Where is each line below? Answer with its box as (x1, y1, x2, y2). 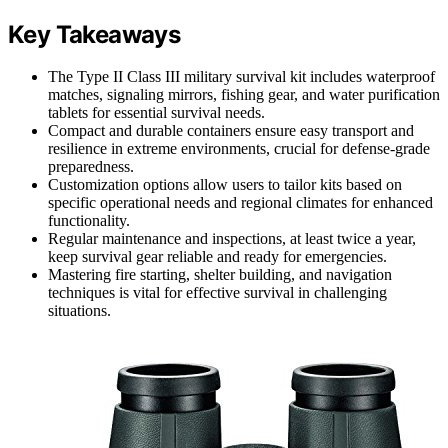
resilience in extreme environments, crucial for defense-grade (48, 140, 430, 158)
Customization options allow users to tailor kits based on (48, 176, 402, 194)
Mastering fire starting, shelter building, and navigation (48, 266, 392, 284)
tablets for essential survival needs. (48, 104, 265, 122)
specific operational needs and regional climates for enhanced (48, 194, 433, 212)
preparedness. (48, 158, 134, 176)
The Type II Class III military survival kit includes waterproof (48, 68, 435, 86)
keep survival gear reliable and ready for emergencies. (48, 248, 387, 266)
